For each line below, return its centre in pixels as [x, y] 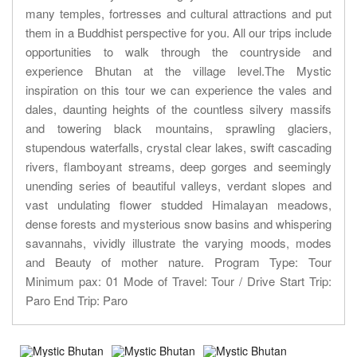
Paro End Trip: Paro [76, 300]
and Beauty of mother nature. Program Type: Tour [178, 262]
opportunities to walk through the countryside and [178, 52]
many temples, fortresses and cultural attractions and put [178, 14]
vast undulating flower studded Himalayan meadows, [178, 205]
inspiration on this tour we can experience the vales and [178, 90]
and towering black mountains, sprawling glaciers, [178, 128]
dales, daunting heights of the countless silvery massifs [178, 109]
